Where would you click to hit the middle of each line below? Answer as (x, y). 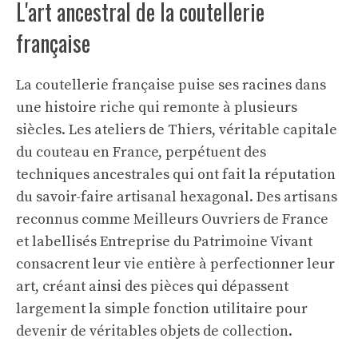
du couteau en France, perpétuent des (141, 152)
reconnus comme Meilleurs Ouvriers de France (172, 219)
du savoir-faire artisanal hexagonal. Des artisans (177, 197)
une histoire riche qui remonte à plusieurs (157, 107)
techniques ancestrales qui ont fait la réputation (176, 175)
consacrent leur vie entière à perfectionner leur (175, 264)
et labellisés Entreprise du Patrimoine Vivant (164, 242)
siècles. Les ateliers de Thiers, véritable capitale (177, 130)
